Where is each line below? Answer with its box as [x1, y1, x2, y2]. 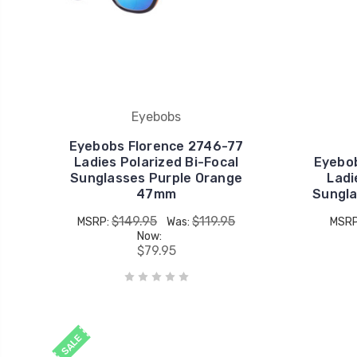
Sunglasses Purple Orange [70, 170, 243, 186]
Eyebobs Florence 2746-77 [69, 138, 244, 154]
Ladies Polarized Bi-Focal [74, 154, 239, 170]
